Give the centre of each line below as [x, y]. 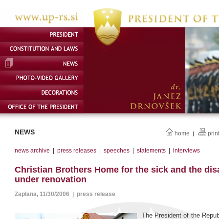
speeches [117, 151]
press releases [77, 151]
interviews [186, 151]
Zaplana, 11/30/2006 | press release [65, 194]
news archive [32, 151]
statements [151, 151]
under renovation [51, 180]
